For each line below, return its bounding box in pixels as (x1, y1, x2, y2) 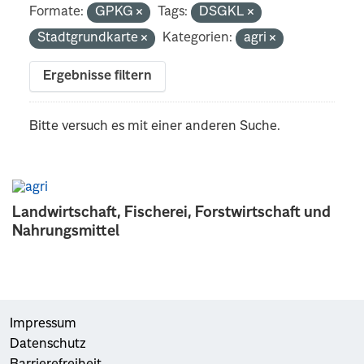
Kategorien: (162, 31, 233, 45)
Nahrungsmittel (12, 223, 119, 239)
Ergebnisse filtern (43, 69, 153, 83)
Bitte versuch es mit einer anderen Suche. (29, 119, 281, 133)
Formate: (29, 5, 84, 19)
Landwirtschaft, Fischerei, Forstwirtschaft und (12, 205, 331, 220)
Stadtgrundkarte (37, 31, 142, 45)
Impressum (10, 317, 76, 331)
